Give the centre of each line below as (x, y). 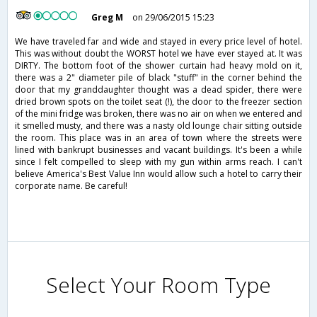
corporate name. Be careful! (71, 186)
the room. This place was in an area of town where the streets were (158, 138)
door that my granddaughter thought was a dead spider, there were (158, 90)
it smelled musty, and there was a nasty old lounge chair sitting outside (158, 126)
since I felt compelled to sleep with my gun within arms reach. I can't (158, 162)
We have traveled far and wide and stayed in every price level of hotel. (158, 42)
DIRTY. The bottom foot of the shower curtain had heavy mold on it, (158, 66)
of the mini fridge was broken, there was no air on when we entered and (158, 114)
